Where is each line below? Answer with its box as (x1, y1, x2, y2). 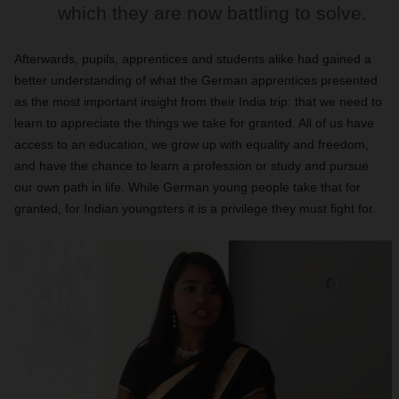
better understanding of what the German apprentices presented (14, 73, 378, 87)
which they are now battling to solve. (58, 3, 368, 23)
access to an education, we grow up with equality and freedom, (14, 137, 369, 151)
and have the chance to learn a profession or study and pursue (14, 159, 369, 173)
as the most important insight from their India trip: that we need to (14, 94, 382, 109)
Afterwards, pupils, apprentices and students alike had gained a (14, 52, 371, 66)
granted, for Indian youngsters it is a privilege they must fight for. (14, 201, 376, 216)
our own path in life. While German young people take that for (14, 180, 361, 194)
